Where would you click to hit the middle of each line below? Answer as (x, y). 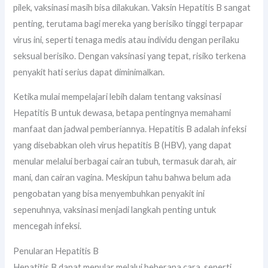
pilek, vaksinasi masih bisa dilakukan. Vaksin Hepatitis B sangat (132, 7)
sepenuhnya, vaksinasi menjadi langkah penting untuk (115, 210)
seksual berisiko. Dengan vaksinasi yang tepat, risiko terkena (130, 56)
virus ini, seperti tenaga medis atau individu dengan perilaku (127, 39)
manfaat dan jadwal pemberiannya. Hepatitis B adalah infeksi (130, 129)
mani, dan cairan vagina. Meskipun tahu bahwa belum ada (122, 178)
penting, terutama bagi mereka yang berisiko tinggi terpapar (129, 23)
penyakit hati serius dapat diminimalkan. (89, 72)
